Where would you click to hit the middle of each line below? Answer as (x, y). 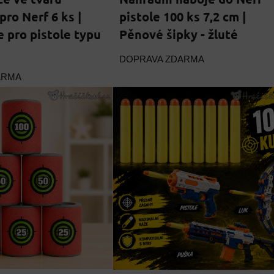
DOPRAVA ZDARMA (161, 60)
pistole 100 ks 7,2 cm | (182, 17)
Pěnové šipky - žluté (178, 35)
